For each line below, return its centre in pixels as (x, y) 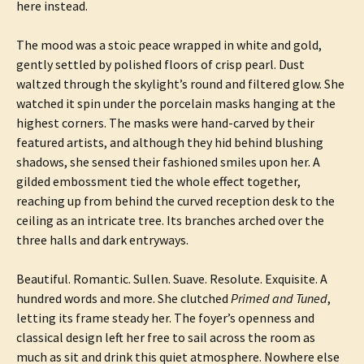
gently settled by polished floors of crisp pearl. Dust (160, 64)
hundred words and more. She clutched (123, 298)
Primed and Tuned (279, 298)
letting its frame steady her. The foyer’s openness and (165, 318)
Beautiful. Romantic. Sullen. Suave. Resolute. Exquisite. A (172, 279)
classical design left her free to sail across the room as (166, 337)
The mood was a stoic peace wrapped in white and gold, (169, 45)
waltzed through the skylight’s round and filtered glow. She (180, 84)
